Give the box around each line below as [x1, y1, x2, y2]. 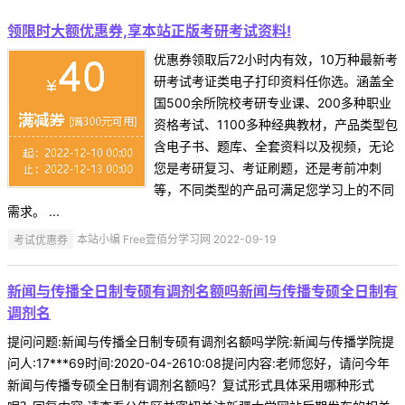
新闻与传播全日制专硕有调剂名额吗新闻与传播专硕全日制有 [7, 282, 398, 301]
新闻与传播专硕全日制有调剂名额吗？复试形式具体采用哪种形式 [7, 377, 374, 393]
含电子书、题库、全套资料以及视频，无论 [154, 138, 394, 155]
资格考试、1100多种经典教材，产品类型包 [154, 117, 398, 133]
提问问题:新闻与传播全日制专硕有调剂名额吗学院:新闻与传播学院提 [7, 334, 394, 350]
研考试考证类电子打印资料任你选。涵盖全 [154, 73, 394, 89]
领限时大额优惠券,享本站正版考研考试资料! [7, 22, 291, 41]
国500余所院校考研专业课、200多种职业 [154, 95, 391, 111]
